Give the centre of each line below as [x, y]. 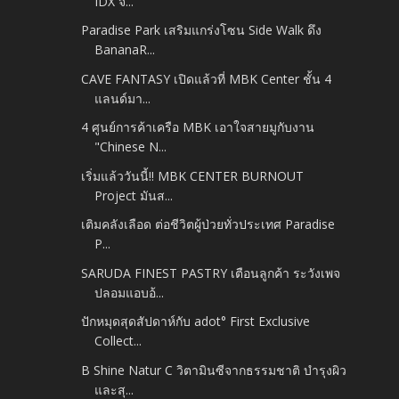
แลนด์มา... [123, 98]
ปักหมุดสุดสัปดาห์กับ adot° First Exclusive [196, 322]
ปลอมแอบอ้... [130, 292]
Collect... [118, 341]
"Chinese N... [131, 147]
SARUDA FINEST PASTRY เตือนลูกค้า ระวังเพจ [211, 273]
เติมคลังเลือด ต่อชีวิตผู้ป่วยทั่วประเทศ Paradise [208, 224]
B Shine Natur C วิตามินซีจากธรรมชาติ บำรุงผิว [214, 370]
